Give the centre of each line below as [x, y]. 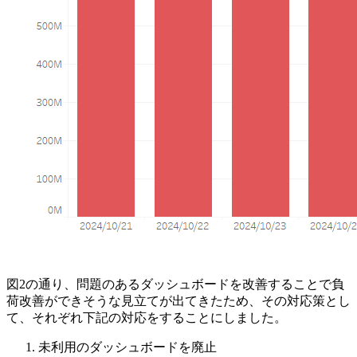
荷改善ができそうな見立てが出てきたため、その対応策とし [178, 300]
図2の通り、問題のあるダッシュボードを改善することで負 [175, 284]
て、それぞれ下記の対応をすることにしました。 [147, 317]
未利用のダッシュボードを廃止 [127, 347]
